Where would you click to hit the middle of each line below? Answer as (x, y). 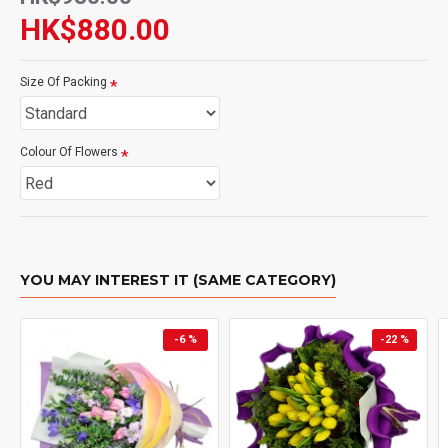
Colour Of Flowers (69, 152)
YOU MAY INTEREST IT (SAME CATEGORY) (178, 280)
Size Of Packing (63, 82)
